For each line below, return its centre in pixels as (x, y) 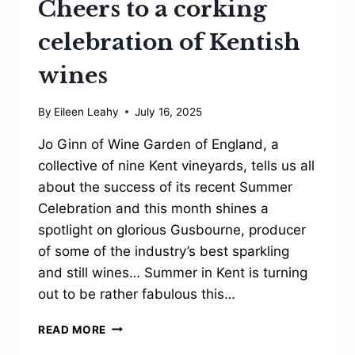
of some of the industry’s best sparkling (164, 251)
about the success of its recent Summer (165, 187)
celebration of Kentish (169, 43)
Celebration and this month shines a (153, 208)
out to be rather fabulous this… (137, 294)
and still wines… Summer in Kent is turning (173, 272)
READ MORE (73, 329)
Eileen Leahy (87, 111)
